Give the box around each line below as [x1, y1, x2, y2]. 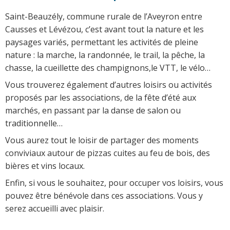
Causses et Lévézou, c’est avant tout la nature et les [5, 23, 204, 35]
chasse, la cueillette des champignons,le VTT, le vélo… [5, 62, 210, 73]
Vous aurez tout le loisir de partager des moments [5, 134, 199, 146]
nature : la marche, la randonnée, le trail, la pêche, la [5, 49, 205, 61]
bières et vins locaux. [5, 160, 85, 171]
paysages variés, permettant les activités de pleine [5, 36, 198, 48]
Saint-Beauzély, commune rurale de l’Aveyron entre [5, 10, 202, 22]
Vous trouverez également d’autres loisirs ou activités [5, 79, 212, 90]
